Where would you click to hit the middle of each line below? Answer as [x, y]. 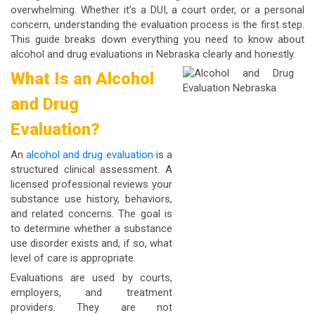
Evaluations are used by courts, [91, 277]
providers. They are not [91, 307]
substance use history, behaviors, [91, 199]
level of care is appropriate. [73, 258]
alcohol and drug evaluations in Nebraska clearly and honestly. [153, 54]
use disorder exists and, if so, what [91, 244]
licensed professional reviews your [91, 185]
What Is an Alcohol [82, 79]
